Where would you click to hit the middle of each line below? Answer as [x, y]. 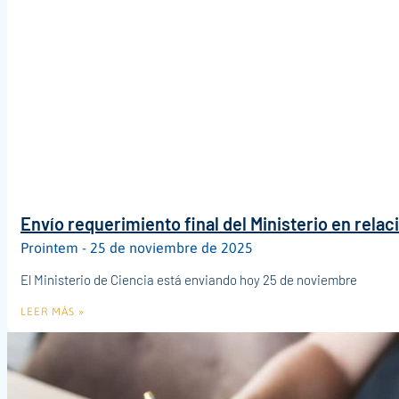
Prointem [51, 247]
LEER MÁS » [53, 311]
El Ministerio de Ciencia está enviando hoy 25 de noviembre [189, 279]
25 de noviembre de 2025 [170, 247]
